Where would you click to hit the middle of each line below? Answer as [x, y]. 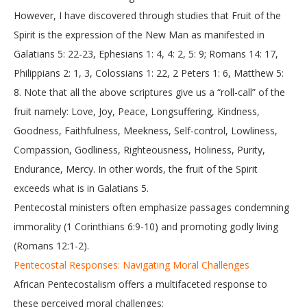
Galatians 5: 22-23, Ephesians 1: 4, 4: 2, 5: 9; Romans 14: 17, [146, 54]
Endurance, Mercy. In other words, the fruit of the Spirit [136, 169]
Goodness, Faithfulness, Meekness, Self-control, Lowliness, [146, 131]
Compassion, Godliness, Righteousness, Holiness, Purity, [139, 150]
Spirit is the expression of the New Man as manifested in [139, 35]
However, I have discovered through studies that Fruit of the [147, 15]
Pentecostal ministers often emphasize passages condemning [151, 207]
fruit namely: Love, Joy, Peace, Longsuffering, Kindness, [137, 111]
